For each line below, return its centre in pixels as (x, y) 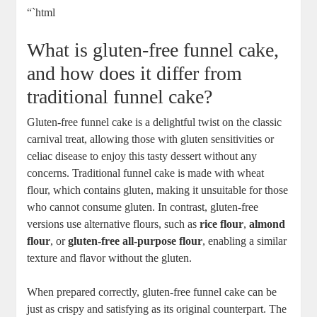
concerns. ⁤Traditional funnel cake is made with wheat (146, 173)
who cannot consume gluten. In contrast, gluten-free (143, 207)
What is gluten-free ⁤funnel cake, (153, 50)
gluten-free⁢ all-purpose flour (136, 241)
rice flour (222, 224)
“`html (41, 13)
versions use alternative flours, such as (114, 224)
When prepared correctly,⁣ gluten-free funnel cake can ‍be (152, 292)
